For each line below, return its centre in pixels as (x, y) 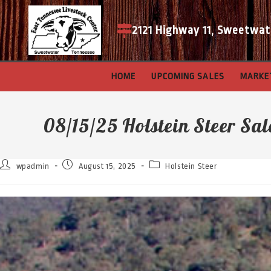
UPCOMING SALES (188, 77)
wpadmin (33, 166)
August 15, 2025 (108, 166)
